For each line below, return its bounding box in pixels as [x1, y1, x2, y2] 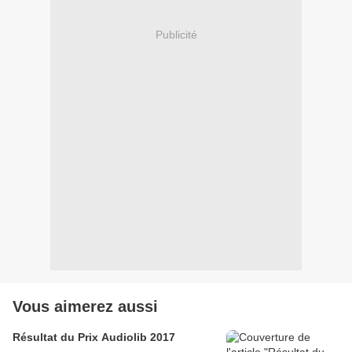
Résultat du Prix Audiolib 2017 [13, 331, 175, 344]
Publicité [155, 27, 197, 41]
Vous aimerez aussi [13, 298, 158, 316]
